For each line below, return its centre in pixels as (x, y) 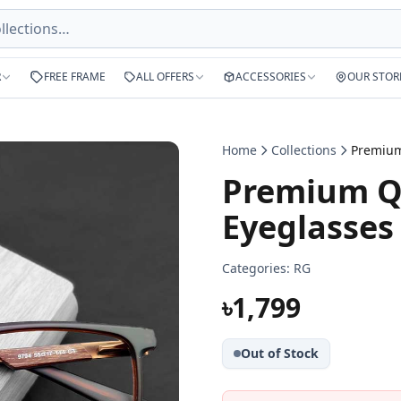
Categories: (256, 268)
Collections (304, 150)
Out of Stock (280, 353)
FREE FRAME (75, 77)
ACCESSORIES (271, 77)
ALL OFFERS (165, 77)
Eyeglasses (308, 227)
